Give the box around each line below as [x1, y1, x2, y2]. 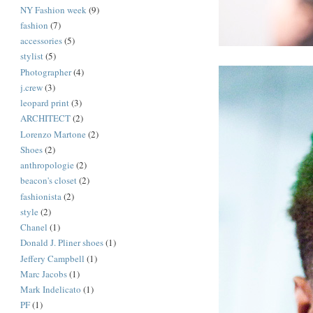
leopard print [20, 96, 70, 110]
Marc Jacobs [20, 267, 68, 280]
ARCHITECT [20, 112, 71, 125]
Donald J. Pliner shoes [20, 236, 104, 249]
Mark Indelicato [20, 283, 82, 296]
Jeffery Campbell [20, 252, 85, 265]
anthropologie [20, 159, 75, 172]
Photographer [20, 65, 72, 78]
